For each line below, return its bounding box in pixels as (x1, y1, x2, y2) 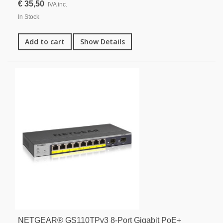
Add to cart (25, 36, 65, 46)
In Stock (18, 13, 39, 20)
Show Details (80, 36, 125, 46)
